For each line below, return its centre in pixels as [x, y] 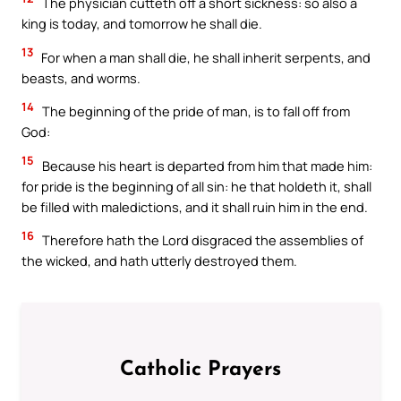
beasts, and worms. [81, 77]
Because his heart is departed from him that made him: [206, 165]
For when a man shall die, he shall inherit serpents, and [205, 57]
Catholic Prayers [200, 371]
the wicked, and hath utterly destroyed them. [159, 261]
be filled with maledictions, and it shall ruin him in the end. [195, 206]
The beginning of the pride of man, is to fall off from [195, 111]
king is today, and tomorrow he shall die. [142, 24]
